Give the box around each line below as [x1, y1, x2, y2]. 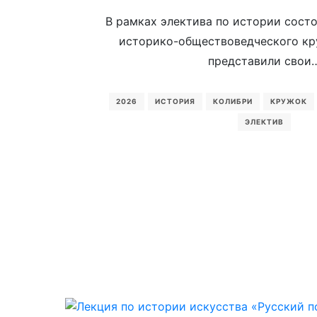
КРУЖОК [270, 97, 307, 106]
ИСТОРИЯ [154, 97, 195, 106]
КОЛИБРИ [212, 97, 253, 106]
